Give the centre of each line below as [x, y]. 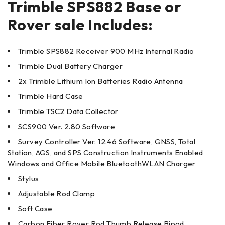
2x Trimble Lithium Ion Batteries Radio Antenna [101, 81]
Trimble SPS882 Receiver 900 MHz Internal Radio [106, 51]
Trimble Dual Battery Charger [71, 66]
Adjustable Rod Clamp [57, 193]
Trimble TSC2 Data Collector [68, 111]
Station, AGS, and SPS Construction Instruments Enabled [105, 152]
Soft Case [35, 208]
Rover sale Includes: [80, 24]
